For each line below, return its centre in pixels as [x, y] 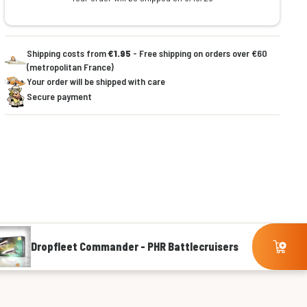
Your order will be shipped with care [96, 81]
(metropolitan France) [70, 67]
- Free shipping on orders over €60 [199, 53]
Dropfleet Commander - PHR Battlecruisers [135, 247]
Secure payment [59, 96]
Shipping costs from [67, 53]
